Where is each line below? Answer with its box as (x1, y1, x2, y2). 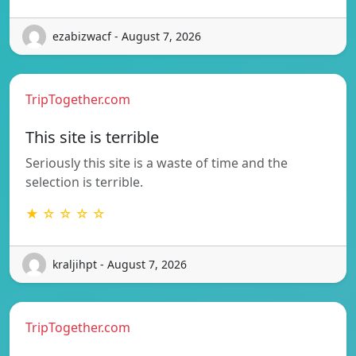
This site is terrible (25, 126, 159, 148)
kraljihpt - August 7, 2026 (52, 257, 187, 273)
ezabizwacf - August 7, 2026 (52, 29, 201, 44)
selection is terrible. (25, 172, 143, 191)
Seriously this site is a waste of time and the (25, 153, 288, 172)
